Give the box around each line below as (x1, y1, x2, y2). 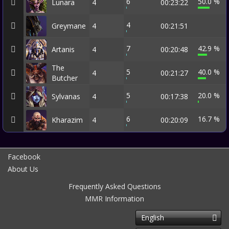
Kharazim (52, 115, 83, 125)
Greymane (52, 21, 86, 31)
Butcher (52, 73, 78, 83)
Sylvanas (52, 91, 80, 101)
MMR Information (85, 194, 144, 203)
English (141, 213, 164, 222)
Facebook (8, 152, 40, 162)
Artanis (52, 44, 75, 54)
